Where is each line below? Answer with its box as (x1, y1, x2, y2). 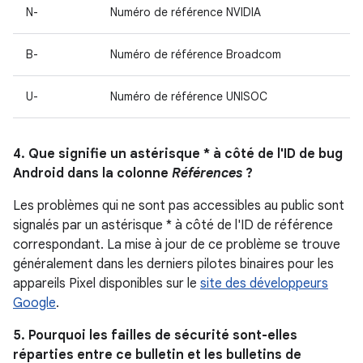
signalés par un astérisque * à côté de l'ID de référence (13, 217, 333, 233)
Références (172, 165, 242, 181)
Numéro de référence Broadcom (110, 47, 281, 62)
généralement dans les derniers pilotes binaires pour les (13, 256, 334, 272)
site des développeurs (200, 275, 328, 292)
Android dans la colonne (13, 165, 172, 181)
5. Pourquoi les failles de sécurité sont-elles (13, 327, 297, 344)
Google (13, 295, 56, 311)
